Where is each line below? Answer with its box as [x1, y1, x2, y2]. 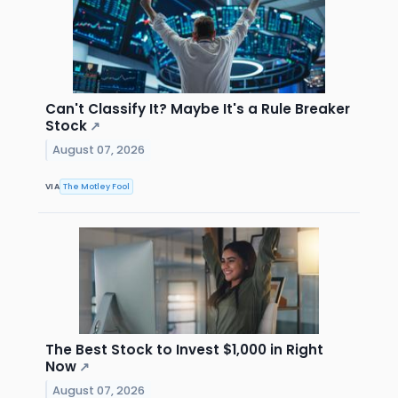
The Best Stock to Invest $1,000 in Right [45, 340, 323, 360]
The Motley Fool [63, 180, 131, 192]
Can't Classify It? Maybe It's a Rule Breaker [45, 99, 350, 119]
